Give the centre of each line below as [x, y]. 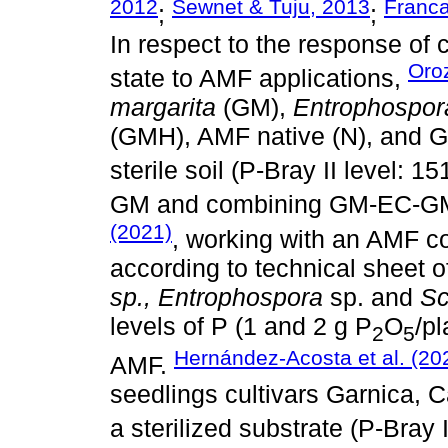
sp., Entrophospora [216, 297]
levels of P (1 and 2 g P [241, 326]
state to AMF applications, [259, 78]
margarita [163, 107]
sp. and [371, 297]
